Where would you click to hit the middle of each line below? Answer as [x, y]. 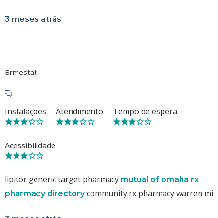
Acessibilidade [30, 145]
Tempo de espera [145, 111]
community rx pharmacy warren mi [149, 193]
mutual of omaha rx [160, 179]
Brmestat [21, 72]
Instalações [26, 111]
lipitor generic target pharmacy [63, 179]
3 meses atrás [33, 19]
